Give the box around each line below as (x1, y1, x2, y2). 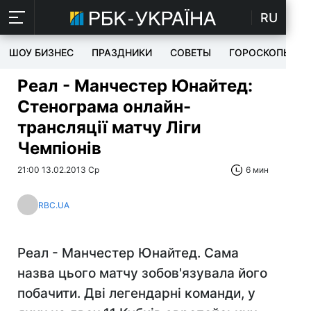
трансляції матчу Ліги (17, 117, 201, 137)
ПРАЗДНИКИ (92, 47, 152, 58)
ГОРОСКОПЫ (229, 47, 292, 58)
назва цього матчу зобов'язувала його (17, 265, 267, 281)
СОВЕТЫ (170, 47, 211, 58)
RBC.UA (38, 199, 69, 210)
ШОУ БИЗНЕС (9, 47, 74, 58)
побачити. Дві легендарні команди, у (17, 285, 255, 301)
